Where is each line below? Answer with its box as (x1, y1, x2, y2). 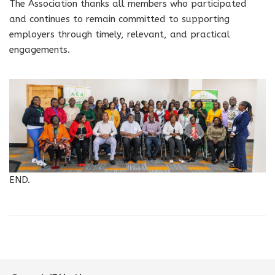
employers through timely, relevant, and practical (9, 28, 230, 40)
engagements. (9, 44, 70, 55)
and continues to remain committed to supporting (9, 13, 230, 25)
